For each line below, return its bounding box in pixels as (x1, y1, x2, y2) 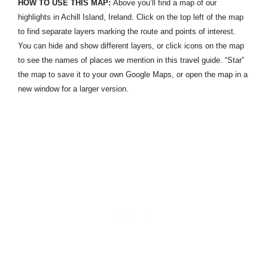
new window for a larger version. (18, 84, 129, 94)
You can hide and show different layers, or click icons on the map (18, 41, 244, 51)
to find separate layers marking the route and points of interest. (18, 27, 236, 36)
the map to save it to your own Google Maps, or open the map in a (18, 70, 248, 80)
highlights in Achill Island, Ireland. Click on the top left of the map (18, 13, 243, 22)
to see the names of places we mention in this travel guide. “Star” (18, 56, 244, 65)
